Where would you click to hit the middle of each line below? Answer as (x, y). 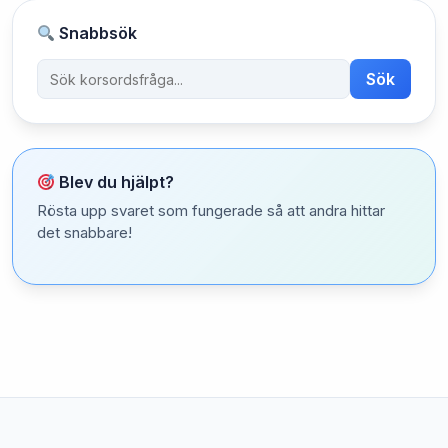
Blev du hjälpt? (115, 182)
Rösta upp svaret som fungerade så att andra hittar (211, 210)
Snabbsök (96, 33)
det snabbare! (84, 232)
